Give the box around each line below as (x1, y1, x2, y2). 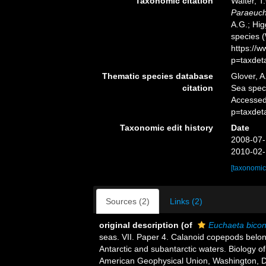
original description (99, 220, 179, 230)
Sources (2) (106, 196, 150, 206)
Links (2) (170, 196, 202, 206)
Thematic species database (102, 71, 213, 81)
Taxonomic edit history (119, 122, 213, 132)
